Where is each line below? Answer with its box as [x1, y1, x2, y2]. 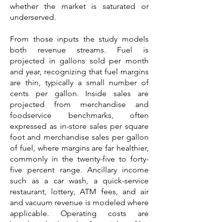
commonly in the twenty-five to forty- [10, 154, 149, 164]
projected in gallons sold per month [10, 56, 149, 65]
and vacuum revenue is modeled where [10, 198, 149, 207]
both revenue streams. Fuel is [10, 45, 149, 55]
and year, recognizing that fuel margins [10, 67, 149, 76]
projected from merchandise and [10, 100, 149, 109]
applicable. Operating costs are [10, 209, 149, 218]
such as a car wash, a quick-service [10, 176, 149, 185]
